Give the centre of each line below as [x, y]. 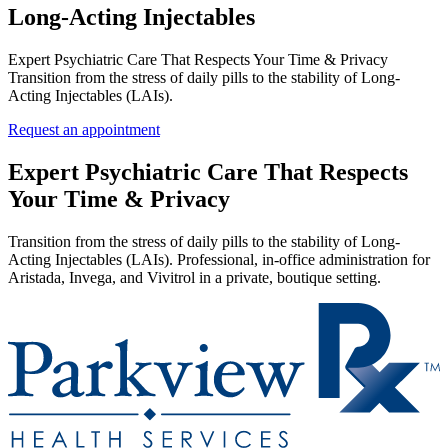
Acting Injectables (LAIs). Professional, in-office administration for [219, 259]
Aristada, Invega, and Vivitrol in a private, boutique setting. [194, 277]
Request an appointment [84, 129]
